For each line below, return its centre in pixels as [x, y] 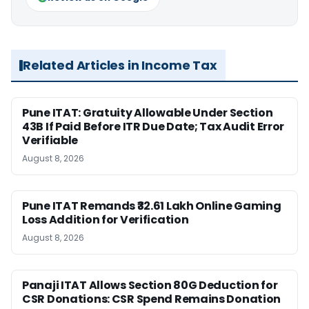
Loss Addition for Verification [106, 220]
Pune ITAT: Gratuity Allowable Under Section [148, 113]
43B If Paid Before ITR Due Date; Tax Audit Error [153, 127]
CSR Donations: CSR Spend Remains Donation [152, 299]
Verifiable [50, 140]
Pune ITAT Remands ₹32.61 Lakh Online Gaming [152, 206]
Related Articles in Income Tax [120, 65]
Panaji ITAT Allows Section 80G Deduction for [150, 285]
